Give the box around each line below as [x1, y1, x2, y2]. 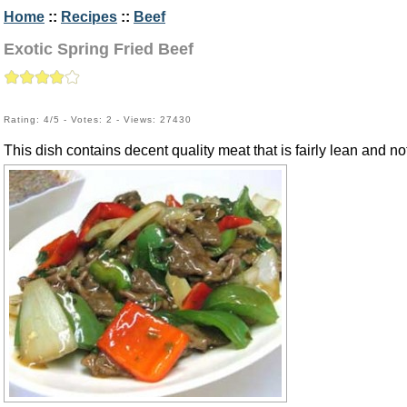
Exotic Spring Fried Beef [4, 40, 194, 58]
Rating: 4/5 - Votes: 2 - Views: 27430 [4, 114, 192, 125]
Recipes [61, 9, 117, 25]
